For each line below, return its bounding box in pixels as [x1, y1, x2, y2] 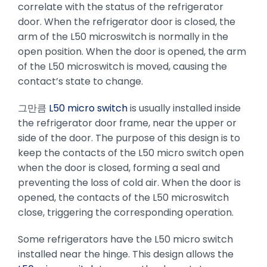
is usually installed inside [127, 101, 241, 115]
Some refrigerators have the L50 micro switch [17, 232, 233, 246]
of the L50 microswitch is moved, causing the [17, 59, 227, 73]
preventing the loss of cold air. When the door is [17, 175, 241, 190]
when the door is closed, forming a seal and [17, 160, 220, 175]
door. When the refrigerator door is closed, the [17, 14, 235, 29]
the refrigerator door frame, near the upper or [17, 116, 237, 130]
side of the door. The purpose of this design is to [17, 131, 240, 145]
